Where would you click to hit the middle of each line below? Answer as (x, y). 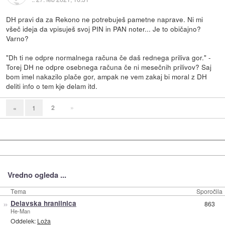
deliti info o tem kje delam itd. (52, 86)
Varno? (18, 38)
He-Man (20, 211)
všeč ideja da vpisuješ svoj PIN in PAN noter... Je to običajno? (104, 29)
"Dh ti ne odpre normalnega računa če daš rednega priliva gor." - (109, 58)
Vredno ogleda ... (37, 175)
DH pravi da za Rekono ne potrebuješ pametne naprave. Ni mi (105, 19)
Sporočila (209, 191)
